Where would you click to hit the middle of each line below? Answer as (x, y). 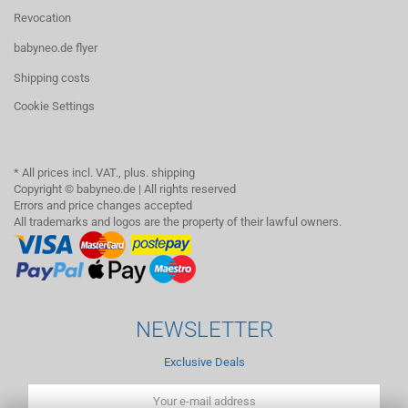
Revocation (42, 18)
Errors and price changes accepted (103, 205)
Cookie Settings (54, 106)
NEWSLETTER (204, 330)
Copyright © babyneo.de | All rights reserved (125, 189)
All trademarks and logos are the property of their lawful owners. (178, 222)
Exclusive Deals (204, 362)
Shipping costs (52, 78)
